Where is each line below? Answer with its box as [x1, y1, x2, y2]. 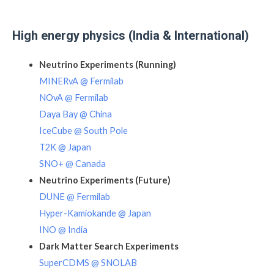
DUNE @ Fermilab [39, 191, 110, 202]
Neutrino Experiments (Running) [39, 59, 176, 70]
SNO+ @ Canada [39, 158, 106, 169]
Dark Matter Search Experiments [39, 241, 179, 252]
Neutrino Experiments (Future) [39, 175, 171, 186]
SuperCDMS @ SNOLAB [39, 257, 137, 268]
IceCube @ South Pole [39, 125, 128, 136]
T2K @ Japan [39, 142, 91, 153]
